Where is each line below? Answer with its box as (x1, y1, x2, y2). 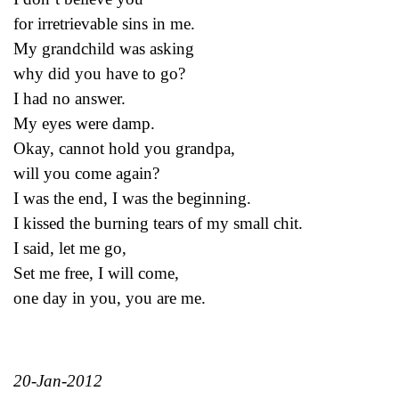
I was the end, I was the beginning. (13, 188, 251, 208)
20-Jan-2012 (13, 370, 102, 390)
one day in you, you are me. (13, 288, 206, 307)
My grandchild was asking (13, 38, 194, 58)
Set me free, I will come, (13, 263, 179, 282)
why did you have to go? (13, 63, 185, 83)
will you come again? (13, 163, 159, 183)
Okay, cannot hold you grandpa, (13, 138, 235, 158)
